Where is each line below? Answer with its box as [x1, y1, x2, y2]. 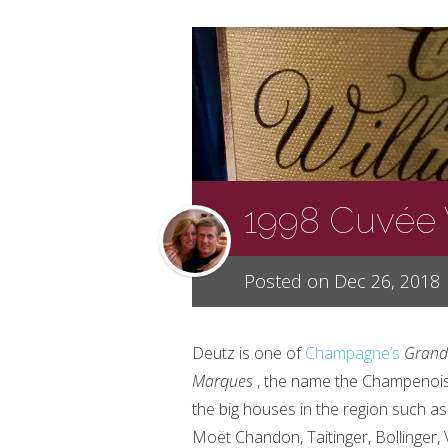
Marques [192, 370, 257, 392]
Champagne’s [305, 342, 400, 364]
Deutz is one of [192, 342, 305, 364]
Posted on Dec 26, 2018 [244, 269, 440, 293]
